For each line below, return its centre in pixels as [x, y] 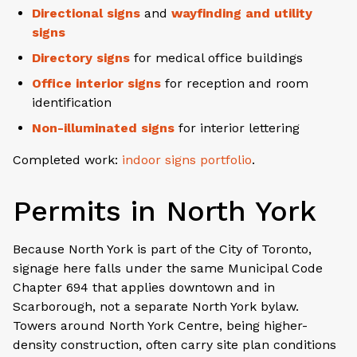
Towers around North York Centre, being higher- [160, 325]
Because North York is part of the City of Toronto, [162, 249]
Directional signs [86, 13]
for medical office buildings [216, 57]
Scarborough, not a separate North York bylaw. [156, 306]
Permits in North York [165, 211]
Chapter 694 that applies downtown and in [144, 287]
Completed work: [67, 159]
